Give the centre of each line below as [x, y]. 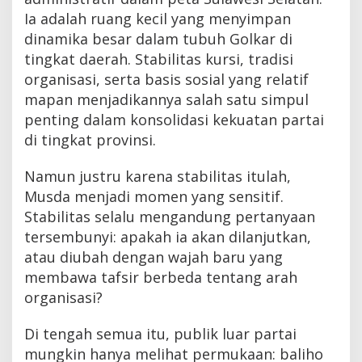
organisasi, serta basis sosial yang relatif [166, 80]
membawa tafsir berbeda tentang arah [161, 278]
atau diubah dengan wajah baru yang [154, 257]
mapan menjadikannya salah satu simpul [166, 100]
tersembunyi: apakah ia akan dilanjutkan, [168, 237]
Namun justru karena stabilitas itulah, [158, 177]
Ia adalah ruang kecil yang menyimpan [158, 19]
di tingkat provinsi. [90, 140]
